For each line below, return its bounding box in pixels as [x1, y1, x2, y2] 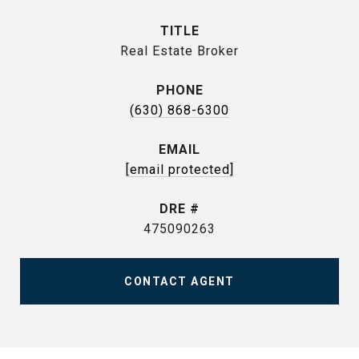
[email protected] [125, 162, 234, 177]
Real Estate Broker [120, 43, 239, 58]
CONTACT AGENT [124, 275, 235, 288]
